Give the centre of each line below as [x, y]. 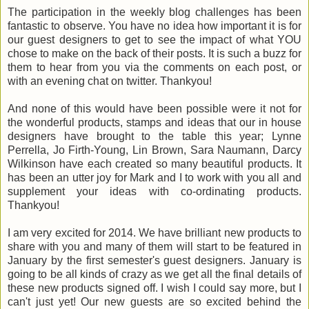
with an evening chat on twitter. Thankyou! [110, 81]
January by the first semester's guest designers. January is [154, 261]
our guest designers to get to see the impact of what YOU [154, 40]
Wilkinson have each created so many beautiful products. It [154, 164]
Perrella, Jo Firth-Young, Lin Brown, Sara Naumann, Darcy [154, 150]
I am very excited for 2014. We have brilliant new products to [154, 233]
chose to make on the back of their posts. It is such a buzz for [154, 54]
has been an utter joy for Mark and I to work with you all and [154, 178]
